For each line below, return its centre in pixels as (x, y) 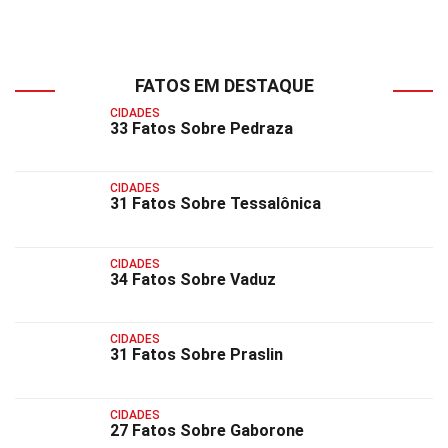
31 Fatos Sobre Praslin (196, 355)
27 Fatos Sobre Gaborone (207, 430)
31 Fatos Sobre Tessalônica (215, 204)
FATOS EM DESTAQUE (224, 85)
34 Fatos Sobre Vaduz (193, 279)
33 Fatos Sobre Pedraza (201, 128)
